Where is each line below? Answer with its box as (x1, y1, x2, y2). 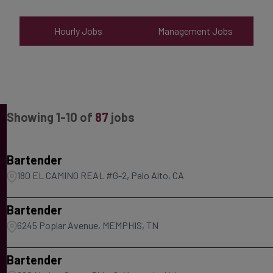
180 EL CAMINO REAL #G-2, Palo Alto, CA (16, 169, 184, 181)
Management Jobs (157, 25, 233, 37)
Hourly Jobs (54, 25, 102, 37)
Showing (6, 110, 56, 124)
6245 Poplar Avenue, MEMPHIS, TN (16, 219, 158, 231)
